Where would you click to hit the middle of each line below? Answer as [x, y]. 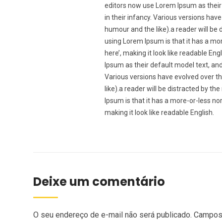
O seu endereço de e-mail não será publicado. [112, 215]
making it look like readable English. [159, 112]
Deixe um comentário [99, 182]
